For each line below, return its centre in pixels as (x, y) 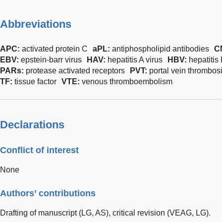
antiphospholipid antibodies (161, 49)
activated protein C (55, 49)
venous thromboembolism (127, 81)
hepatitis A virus (135, 59)
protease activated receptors (75, 70)
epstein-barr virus (51, 59)
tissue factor (35, 81)
